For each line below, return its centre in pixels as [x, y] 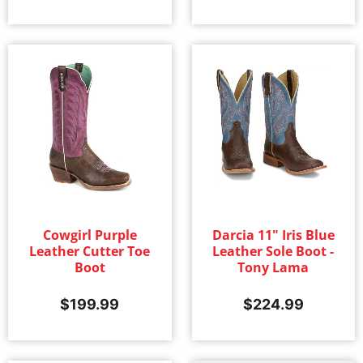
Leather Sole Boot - [273, 252]
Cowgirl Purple [90, 235]
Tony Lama [273, 268]
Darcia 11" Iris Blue [273, 235]
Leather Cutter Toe [90, 252]
